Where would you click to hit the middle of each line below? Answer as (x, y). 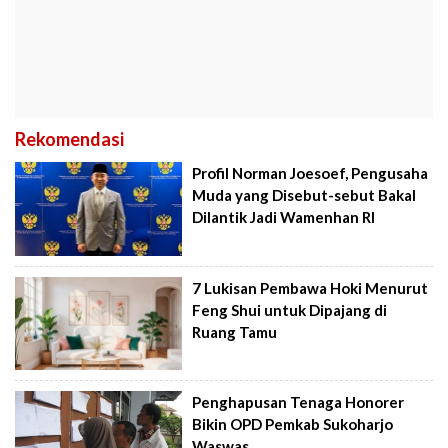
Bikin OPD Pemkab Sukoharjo (293, 424)
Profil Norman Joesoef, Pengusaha (310, 173)
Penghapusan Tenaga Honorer (298, 402)
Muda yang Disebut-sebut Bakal (304, 195)
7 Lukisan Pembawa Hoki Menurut (310, 287)
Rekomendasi (69, 139)
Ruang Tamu (235, 331)
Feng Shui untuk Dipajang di (290, 309)
